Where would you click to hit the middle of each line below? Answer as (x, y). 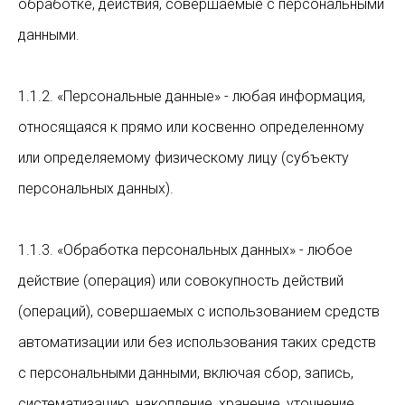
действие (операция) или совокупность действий (181, 281)
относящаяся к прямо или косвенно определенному (191, 127)
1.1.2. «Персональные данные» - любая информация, (192, 96)
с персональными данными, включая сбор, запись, (186, 373)
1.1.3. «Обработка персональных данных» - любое (185, 250)
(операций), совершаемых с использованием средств (199, 311)
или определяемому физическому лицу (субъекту (184, 158)
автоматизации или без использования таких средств (197, 342)
